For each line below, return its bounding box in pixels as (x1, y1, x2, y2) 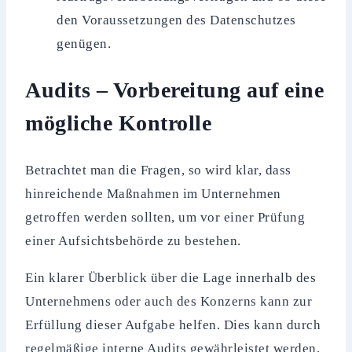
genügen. (57, 36, 112, 52)
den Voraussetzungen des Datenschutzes (57, 13, 296, 28)
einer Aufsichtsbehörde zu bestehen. (25, 233, 241, 248)
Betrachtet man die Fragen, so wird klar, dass (25, 162, 291, 178)
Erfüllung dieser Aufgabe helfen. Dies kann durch (25, 317, 321, 332)
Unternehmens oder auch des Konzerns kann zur (25, 293, 313, 309)
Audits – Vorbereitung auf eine (25, 78, 324, 103)
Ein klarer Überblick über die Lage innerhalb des (25, 269, 317, 285)
